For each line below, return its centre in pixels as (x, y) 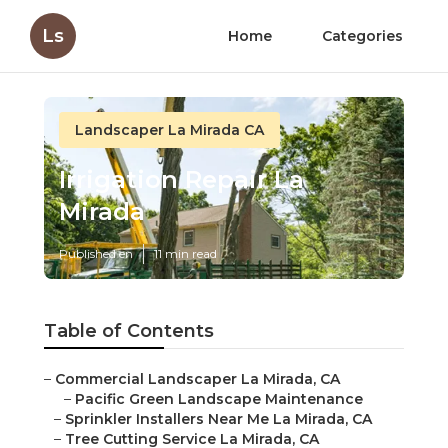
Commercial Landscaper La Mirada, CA (197, 379)
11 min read (185, 254)
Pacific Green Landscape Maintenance (219, 399)
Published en (96, 254)
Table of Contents (129, 331)
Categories (362, 36)
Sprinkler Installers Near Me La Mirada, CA (218, 419)
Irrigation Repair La (181, 180)
